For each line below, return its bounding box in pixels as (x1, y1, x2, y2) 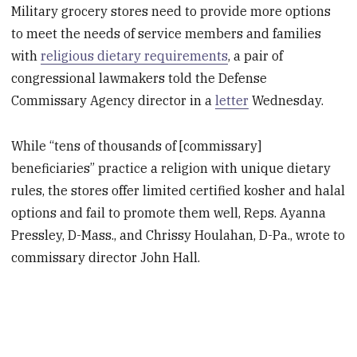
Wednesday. (249, 92, 324, 109)
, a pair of (228, 48, 284, 65)
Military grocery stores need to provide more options (11, 3, 331, 20)
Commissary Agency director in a (11, 92, 216, 109)
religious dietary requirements (41, 48, 229, 65)
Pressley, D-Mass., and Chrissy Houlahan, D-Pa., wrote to (11, 226, 346, 243)
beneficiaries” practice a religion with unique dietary (11, 159, 331, 176)
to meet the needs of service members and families (11, 25, 322, 42)
